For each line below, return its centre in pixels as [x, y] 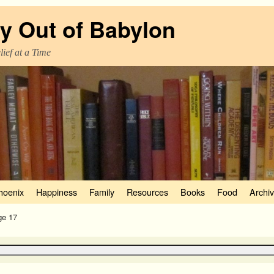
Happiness [57, 192]
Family [102, 192]
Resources [147, 192]
